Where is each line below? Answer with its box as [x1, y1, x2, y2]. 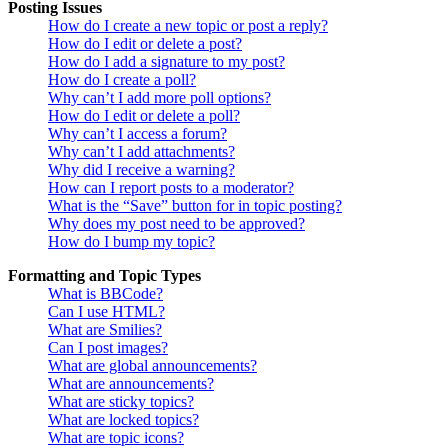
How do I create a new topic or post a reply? [48, 17, 328, 35]
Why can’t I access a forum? [48, 125, 227, 143]
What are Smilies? [48, 321, 162, 339]
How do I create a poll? [48, 71, 196, 89]
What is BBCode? [48, 285, 163, 303]
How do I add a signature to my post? [48, 53, 285, 71]
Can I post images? [48, 339, 168, 357]
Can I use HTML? [48, 303, 165, 321]
